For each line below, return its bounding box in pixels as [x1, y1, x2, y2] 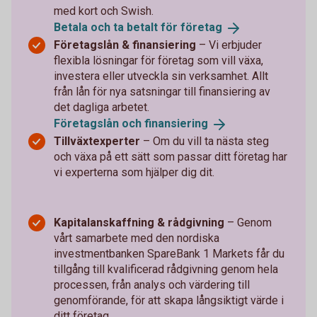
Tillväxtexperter [54, 134, 143, 148]
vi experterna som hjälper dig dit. [54, 165, 214, 179]
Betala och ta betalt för [54, 21, 180, 35]
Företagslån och [54, 117, 144, 131]
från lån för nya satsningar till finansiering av [54, 85, 270, 99]
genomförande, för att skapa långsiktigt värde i [54, 293, 284, 307]
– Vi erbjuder [199, 38, 262, 52]
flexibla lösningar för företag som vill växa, [54, 54, 263, 68]
